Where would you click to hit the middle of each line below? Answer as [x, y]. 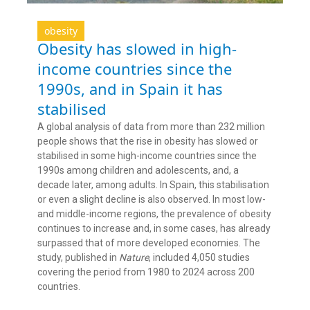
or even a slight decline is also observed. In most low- [152, 200]
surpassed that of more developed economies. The [149, 243]
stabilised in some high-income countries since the [147, 156]
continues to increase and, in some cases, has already [154, 229]
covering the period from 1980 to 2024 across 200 [146, 272]
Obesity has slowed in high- [137, 49]
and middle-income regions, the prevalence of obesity [154, 214]
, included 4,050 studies [199, 258]
